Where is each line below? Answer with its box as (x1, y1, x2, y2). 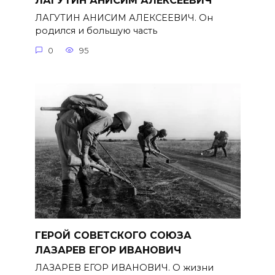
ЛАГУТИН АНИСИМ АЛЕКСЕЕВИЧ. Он (34, 12, 213, 24)
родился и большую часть (34, 25, 157, 37)
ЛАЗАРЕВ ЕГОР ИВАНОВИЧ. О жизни (34, 261, 214, 273)
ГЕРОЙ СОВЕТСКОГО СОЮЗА (34, 229, 192, 241)
